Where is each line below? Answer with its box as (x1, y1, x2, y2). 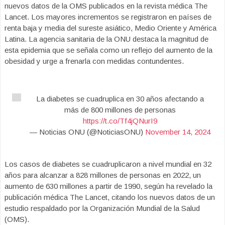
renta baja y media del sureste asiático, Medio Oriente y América (5, 24, 216, 32)
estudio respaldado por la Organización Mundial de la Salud (5, 204, 200, 212)
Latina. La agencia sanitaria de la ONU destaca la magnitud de (5, 35, 208, 43)
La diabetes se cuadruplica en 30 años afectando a (36, 94, 204, 103)
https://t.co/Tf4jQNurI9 (83, 117, 157, 125)
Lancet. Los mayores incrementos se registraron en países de (5, 13, 211, 21)
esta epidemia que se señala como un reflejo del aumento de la (5, 46, 212, 54)
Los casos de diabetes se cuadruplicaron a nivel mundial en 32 (5, 160, 211, 168)
